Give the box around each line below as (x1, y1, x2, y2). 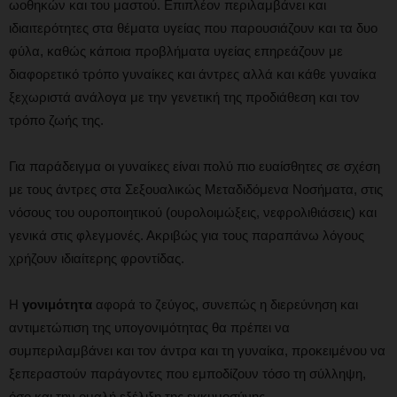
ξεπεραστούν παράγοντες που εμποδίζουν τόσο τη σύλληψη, (9, 366, 366, 382)
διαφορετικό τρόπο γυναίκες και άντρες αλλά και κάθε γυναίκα (9, 66, 377, 82)
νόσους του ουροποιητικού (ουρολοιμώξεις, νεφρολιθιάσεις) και (9, 205, 377, 221)
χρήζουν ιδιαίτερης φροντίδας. (9, 251, 184, 267)
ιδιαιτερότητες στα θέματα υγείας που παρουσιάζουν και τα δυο (9, 20, 378, 36)
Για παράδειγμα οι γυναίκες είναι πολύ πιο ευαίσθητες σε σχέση (9, 159, 380, 175)
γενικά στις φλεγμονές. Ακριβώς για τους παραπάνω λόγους (9, 228, 364, 244)
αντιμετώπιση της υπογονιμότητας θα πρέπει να (9, 320, 290, 336)
